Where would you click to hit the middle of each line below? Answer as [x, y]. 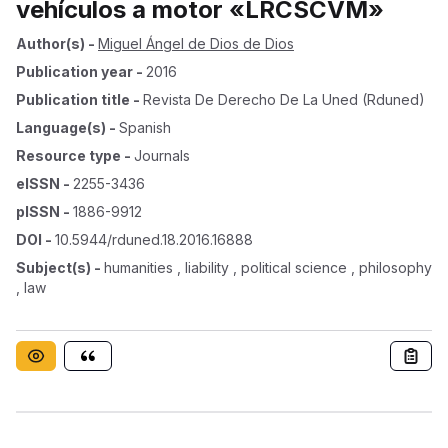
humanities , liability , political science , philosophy [268, 267]
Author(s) [50, 43]
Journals [162, 155]
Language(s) [61, 127]
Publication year [74, 71]
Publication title [73, 99]
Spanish [145, 127]
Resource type [68, 155]
